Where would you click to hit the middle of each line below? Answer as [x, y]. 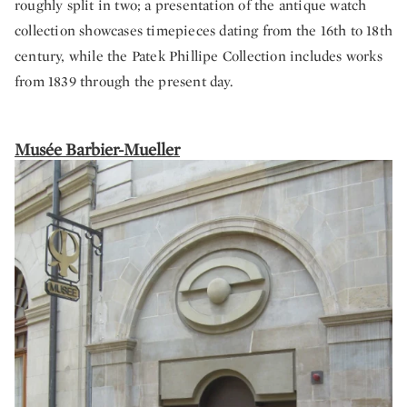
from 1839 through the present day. [124, 81]
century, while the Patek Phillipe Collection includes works [199, 55]
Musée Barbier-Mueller [97, 149]
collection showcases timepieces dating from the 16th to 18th [204, 30]
